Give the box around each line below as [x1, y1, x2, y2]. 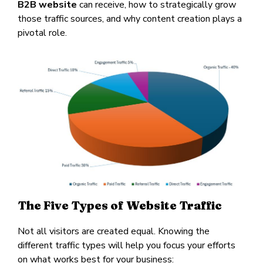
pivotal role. [18, 26, 67, 39]
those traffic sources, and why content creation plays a [18, 12, 242, 25]
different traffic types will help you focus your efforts [18, 238, 235, 252]
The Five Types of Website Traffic [18, 197, 222, 213]
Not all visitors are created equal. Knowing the [18, 224, 210, 238]
